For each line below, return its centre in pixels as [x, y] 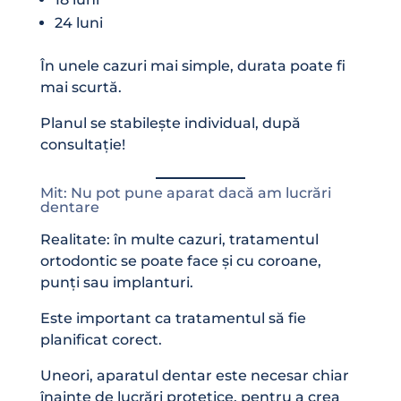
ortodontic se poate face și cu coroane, [180, 260]
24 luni [78, 22]
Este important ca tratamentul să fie [173, 318]
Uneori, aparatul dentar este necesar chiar [194, 375]
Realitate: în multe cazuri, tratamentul [179, 239]
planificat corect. [101, 339]
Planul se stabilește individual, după [170, 123]
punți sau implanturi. [116, 282]
